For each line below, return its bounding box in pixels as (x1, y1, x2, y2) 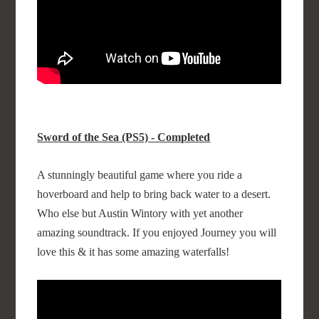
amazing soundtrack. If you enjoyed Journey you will (37, 226, 277, 239)
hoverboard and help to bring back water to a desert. (37, 188, 271, 200)
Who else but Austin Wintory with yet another (37, 207, 244, 219)
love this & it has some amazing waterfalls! (37, 246, 230, 258)
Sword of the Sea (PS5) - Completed (37, 131, 211, 143)
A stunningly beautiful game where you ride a (37, 169, 243, 181)
